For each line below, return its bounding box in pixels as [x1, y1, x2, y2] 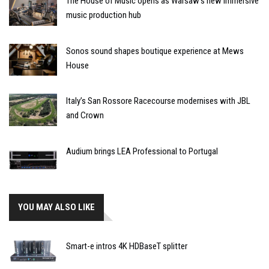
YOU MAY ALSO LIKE [18, 202, 95, 213]
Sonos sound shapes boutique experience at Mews [66, 45, 244, 56]
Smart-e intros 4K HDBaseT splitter [66, 241, 187, 252]
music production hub [66, 10, 141, 21]
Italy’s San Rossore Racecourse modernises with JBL [66, 95, 250, 107]
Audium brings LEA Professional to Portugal [66, 145, 218, 157]
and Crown [66, 110, 104, 121]
